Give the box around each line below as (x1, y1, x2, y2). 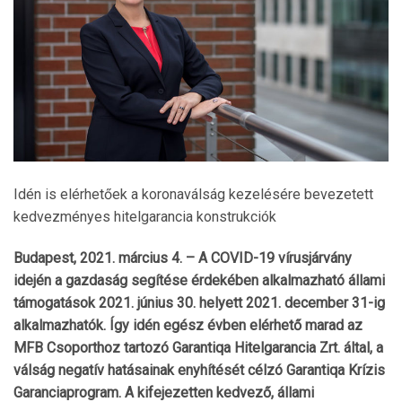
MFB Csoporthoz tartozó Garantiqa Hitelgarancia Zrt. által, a (13, 339, 383, 357)
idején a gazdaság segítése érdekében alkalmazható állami (13, 272, 385, 290)
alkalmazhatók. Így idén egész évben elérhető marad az (13, 317, 363, 335)
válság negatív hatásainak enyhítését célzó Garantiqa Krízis (13, 362, 385, 380)
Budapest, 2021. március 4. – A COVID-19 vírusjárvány (13, 249, 352, 267)
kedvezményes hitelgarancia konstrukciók (13, 208, 276, 226)
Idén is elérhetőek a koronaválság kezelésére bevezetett (13, 186, 373, 204)
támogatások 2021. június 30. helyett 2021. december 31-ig (13, 294, 385, 312)
